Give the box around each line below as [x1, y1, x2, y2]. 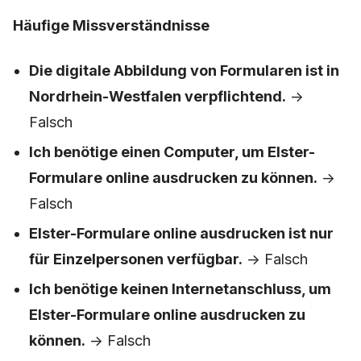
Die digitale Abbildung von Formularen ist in [29, 62, 339, 80]
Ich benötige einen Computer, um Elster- [29, 143, 315, 161]
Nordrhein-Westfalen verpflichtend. [29, 88, 286, 106]
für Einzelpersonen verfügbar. [29, 251, 243, 268]
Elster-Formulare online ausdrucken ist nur [29, 225, 334, 243]
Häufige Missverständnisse [13, 17, 210, 35]
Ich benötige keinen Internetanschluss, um [29, 280, 331, 298]
